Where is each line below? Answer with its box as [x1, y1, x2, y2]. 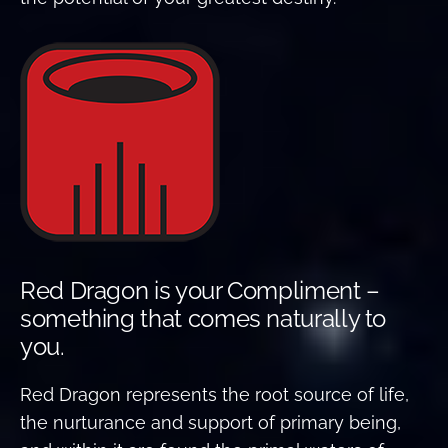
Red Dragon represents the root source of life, [20, 383, 409, 405]
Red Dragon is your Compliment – [20, 275, 380, 305]
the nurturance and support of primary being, [20, 411, 401, 433]
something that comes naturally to [20, 303, 387, 333]
